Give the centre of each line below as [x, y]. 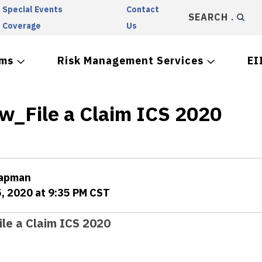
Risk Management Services [130, 61]
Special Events [32, 9]
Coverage [21, 26]
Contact [143, 9]
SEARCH [207, 17]
